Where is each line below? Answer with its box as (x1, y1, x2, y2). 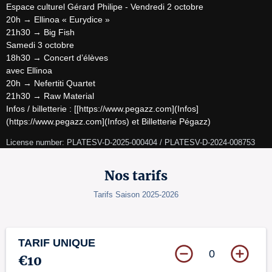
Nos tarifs (104, 168, 168, 184)
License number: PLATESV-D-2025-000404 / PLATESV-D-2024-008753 (6, 138, 255, 147)
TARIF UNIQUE (18, 237, 95, 249)
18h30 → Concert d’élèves (6, 53, 108, 63)
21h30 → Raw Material (6, 91, 94, 101)
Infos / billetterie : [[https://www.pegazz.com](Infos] (6, 104, 199, 114)
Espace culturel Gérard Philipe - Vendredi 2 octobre (6, 2, 203, 12)
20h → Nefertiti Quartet (6, 78, 95, 88)
